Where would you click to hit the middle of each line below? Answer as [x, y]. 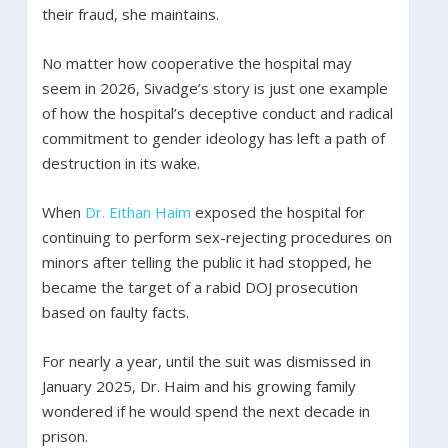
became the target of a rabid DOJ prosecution [199, 286]
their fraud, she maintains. [130, 13]
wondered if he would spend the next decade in [205, 410]
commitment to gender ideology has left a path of [213, 137]
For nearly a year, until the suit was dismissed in [206, 360]
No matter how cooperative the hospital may [196, 62]
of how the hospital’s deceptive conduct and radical [217, 112]
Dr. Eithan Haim [137, 211]
